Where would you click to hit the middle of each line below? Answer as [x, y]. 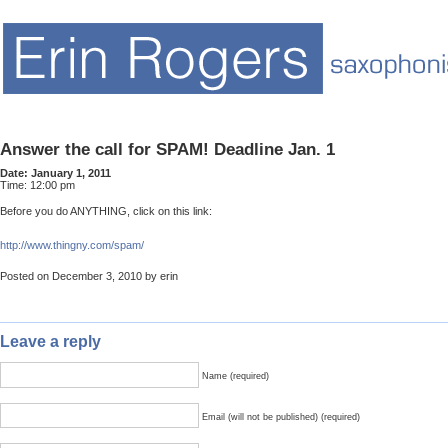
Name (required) [235, 376]
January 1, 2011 [71, 173]
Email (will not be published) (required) [281, 416]
